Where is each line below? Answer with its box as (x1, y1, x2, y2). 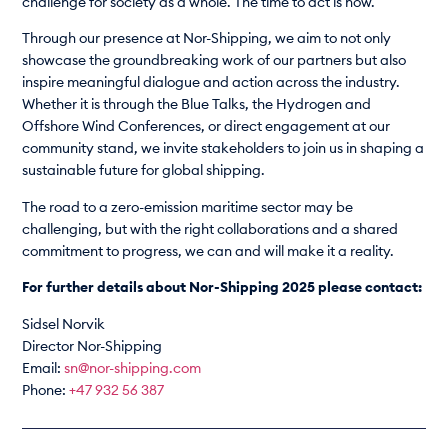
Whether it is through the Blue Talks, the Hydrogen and (22, 98, 372, 113)
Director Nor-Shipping (22, 339, 163, 354)
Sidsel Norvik (22, 317, 106, 332)
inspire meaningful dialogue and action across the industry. (22, 76, 401, 91)
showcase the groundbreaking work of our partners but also (22, 54, 407, 69)
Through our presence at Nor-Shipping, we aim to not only (22, 32, 392, 47)
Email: (22, 361, 65, 376)
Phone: (22, 383, 70, 398)
